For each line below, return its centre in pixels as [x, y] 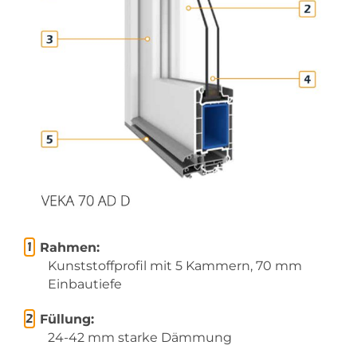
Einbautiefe [85, 284]
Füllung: [67, 319]
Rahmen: [70, 247]
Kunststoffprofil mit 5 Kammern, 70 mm [175, 265]
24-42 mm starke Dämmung [140, 337]
